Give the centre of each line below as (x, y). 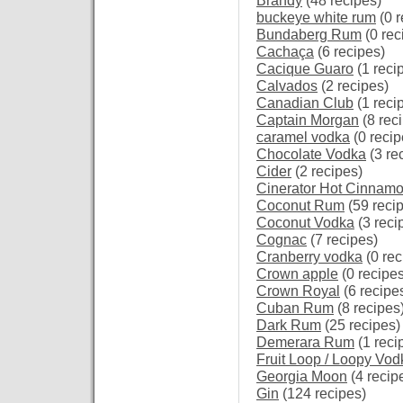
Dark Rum (289, 325)
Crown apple (297, 274)
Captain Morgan (308, 120)
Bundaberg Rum (309, 35)
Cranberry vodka (309, 257)
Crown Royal (298, 291)
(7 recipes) (342, 240)
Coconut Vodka (305, 223)
